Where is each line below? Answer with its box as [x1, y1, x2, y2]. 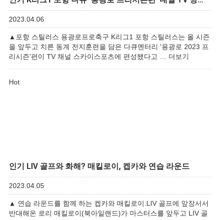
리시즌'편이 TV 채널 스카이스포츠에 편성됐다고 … [9, 53, 168, 60]
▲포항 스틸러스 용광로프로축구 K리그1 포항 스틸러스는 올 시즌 [9, 33, 210, 41]
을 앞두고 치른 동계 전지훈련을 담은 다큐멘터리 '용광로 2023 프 [9, 43, 209, 51]
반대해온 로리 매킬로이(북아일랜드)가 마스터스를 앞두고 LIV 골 [9, 209, 208, 217]
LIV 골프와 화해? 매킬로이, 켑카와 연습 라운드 [25, 162, 190, 171]
